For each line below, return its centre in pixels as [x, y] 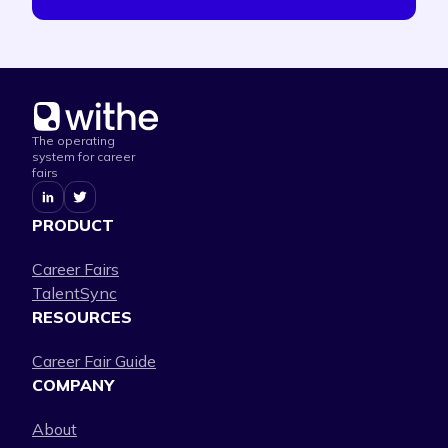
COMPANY [73, 385]
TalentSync [74, 293]
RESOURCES [82, 317]
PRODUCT [73, 225]
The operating [73, 140]
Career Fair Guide [94, 361]
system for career [83, 156]
